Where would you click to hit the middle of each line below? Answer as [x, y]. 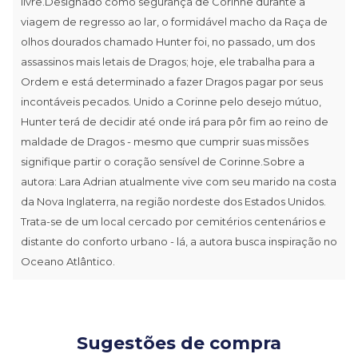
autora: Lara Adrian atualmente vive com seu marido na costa [179, 181]
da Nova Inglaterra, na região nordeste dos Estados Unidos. [173, 201]
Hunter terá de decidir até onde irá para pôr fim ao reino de [175, 121]
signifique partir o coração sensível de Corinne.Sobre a [163, 161]
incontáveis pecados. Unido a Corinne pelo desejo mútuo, [171, 101]
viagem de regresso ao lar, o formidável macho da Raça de [174, 21]
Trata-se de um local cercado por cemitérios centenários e [173, 221]
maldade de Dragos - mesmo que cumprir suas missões [165, 141]
